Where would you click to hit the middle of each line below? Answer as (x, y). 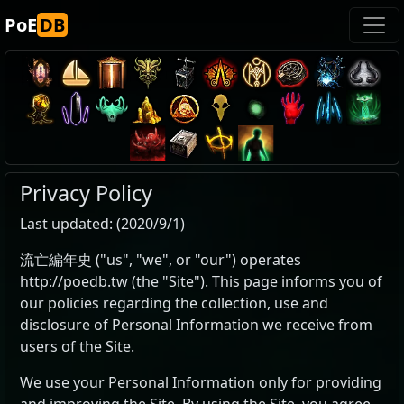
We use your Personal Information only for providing (201, 382)
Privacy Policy (86, 193)
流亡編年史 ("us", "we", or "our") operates (161, 260)
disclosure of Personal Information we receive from (196, 325)
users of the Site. (77, 346)
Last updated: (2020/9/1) (102, 224)
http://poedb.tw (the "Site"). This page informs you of (201, 281)
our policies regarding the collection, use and (174, 303)
